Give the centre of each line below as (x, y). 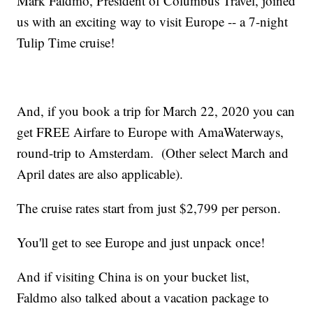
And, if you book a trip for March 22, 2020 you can (156, 111)
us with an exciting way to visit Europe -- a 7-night (153, 22)
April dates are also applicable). (100, 174)
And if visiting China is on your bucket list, (136, 277)
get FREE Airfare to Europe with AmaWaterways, (151, 132)
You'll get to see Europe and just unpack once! (141, 242)
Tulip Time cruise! (66, 43)
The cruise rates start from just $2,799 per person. (149, 208)
